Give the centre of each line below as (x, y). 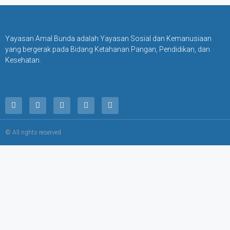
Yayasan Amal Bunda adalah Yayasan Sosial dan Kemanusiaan (108, 39)
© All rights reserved (33, 132)
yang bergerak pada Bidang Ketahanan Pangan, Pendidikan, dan (108, 49)
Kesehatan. (23, 60)
